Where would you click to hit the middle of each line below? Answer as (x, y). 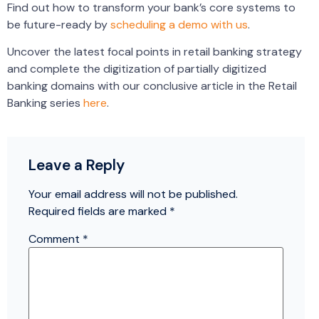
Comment (56, 239)
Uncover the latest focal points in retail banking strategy (155, 52)
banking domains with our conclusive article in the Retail (152, 86)
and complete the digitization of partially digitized (137, 69)
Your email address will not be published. (133, 194)
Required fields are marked (99, 211)
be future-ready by (59, 25)
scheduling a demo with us (179, 25)
